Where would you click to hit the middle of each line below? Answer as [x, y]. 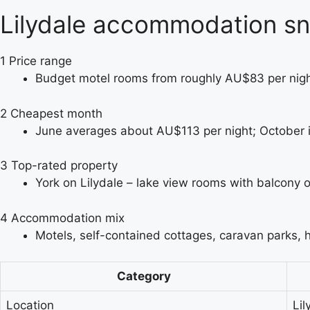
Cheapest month [56, 113]
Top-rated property [64, 165]
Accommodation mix [68, 218]
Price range [40, 61]
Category [144, 276]
